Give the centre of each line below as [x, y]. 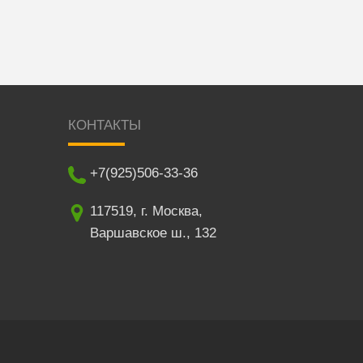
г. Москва [169, 211]
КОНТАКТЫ [104, 126]
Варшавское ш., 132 [153, 233]
